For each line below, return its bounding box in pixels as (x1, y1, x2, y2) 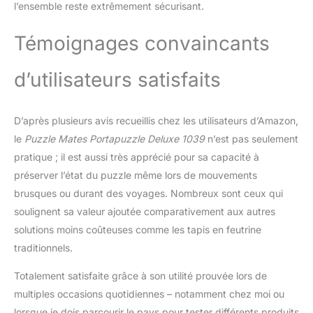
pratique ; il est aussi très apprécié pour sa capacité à (14, 150, 259, 163)
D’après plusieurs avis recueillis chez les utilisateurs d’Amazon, (14, 114, 298, 126)
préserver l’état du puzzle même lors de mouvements (14, 168, 257, 181)
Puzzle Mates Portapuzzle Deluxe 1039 (24, 132, 205, 145)
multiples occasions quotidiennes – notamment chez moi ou (14, 287, 284, 300)
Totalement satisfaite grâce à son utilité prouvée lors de (14, 269, 267, 282)
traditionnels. (14, 241, 73, 254)
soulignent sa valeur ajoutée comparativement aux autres (14, 205, 275, 217)
